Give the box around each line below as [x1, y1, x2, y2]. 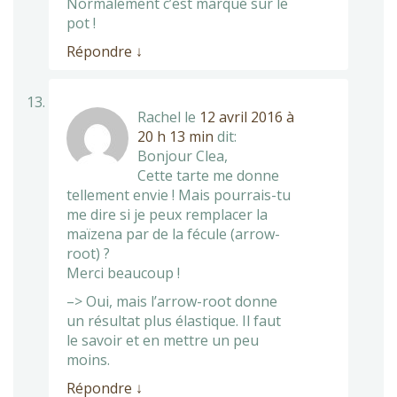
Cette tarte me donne [137, 165, 279, 185]
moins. [66, 349, 110, 370]
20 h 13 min [137, 126, 214, 146]
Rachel [137, 106, 181, 127]
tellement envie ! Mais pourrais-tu [66, 184, 291, 205]
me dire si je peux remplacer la [66, 204, 268, 224]
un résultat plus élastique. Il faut [66, 310, 281, 331]
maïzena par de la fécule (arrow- [66, 223, 280, 244]
